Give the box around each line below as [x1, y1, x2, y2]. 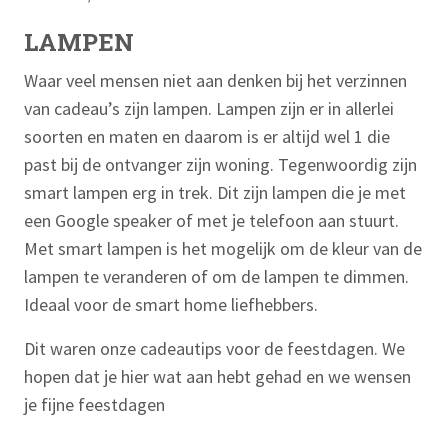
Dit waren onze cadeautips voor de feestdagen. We [24, 336, 405, 360]
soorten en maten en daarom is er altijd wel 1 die [24, 124, 390, 148]
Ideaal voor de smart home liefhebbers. [24, 292, 322, 316]
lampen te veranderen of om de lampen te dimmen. [24, 264, 409, 288]
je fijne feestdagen [24, 392, 165, 416]
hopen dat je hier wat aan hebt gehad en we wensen [24, 364, 411, 388]
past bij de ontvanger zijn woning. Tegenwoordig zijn [24, 152, 417, 176]
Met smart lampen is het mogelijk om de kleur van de [24, 236, 422, 260]
